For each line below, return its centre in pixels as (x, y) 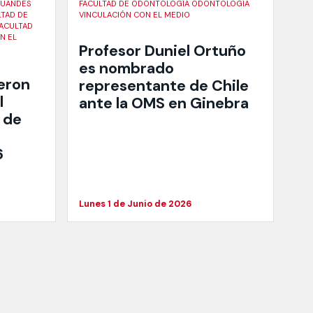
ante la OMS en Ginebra (164, 103)
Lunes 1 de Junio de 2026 (136, 203)
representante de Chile (164, 86)
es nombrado (126, 68)
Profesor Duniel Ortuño (162, 51)
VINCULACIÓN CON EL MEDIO (134, 15)
